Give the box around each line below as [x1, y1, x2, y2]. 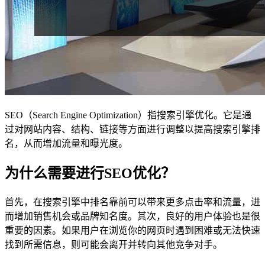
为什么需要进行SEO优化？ [5, 166, 175, 182]
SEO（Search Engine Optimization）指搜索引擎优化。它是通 [5, 110, 251, 121]
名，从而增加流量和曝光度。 [5, 138, 128, 149]
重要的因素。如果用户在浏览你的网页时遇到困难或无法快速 [5, 225, 260, 236]
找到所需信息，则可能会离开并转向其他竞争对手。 [5, 240, 222, 250]
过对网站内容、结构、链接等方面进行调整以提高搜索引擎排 [5, 124, 260, 135]
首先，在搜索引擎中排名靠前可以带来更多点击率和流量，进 [5, 197, 260, 208]
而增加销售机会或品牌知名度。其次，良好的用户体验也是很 [5, 211, 260, 222]
